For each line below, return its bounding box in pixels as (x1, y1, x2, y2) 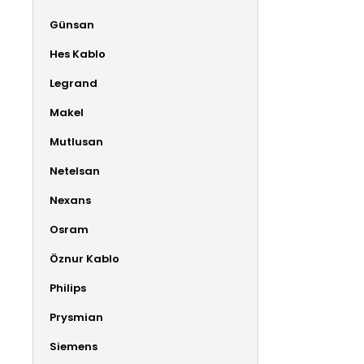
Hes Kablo (50, 45, 106, 62)
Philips (50, 279, 86, 296)
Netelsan (50, 162, 100, 179)
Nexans (50, 192, 91, 208)
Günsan (50, 16, 94, 32)
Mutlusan (50, 133, 103, 149)
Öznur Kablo (50, 250, 119, 266)
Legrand (50, 75, 97, 91)
